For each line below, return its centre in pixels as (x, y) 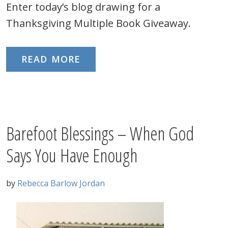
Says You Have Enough (72, 155)
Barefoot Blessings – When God (100, 134)
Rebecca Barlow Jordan (61, 183)
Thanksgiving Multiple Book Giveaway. (98, 23)
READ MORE (51, 59)
